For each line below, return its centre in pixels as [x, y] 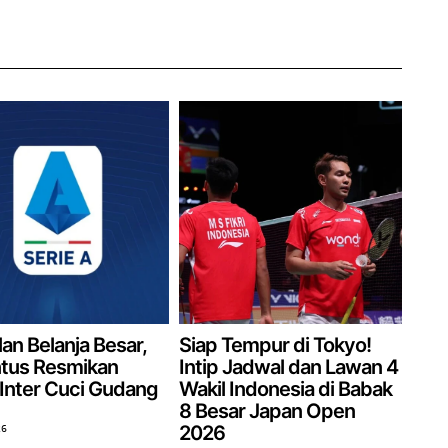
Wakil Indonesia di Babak [286, 388]
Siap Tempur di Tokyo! [275, 344]
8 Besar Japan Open [267, 410]
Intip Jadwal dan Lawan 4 [289, 366]
